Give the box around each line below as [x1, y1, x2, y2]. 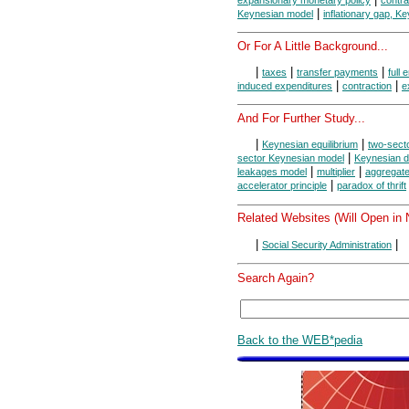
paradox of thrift [337, 180, 406, 192]
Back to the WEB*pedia [237, 333, 362, 348]
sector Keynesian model [237, 152, 344, 164]
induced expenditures [237, 79, 332, 91]
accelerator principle [237, 180, 327, 192]
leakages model [237, 166, 307, 178]
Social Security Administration [262, 238, 392, 250]
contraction [342, 79, 392, 91]
